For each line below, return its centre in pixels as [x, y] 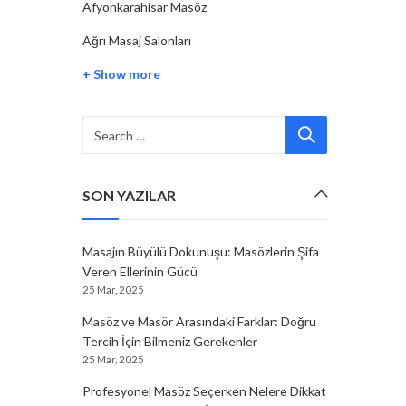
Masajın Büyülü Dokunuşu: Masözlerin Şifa [201, 251]
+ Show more [121, 74]
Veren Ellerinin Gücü [140, 271]
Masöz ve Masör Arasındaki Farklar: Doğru [199, 321]
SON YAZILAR [129, 195]
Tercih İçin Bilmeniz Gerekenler [170, 341]
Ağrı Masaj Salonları [137, 40]
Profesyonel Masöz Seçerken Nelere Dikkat [204, 391]
